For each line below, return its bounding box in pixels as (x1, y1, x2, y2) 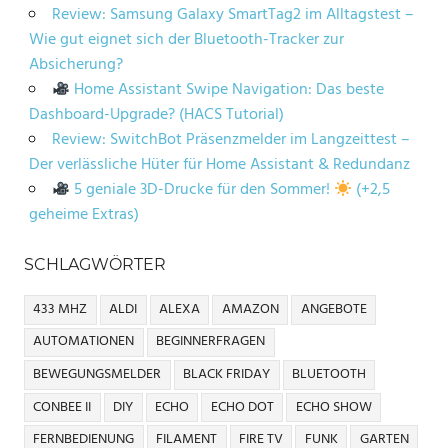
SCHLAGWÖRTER (24, 255, 166, 275)
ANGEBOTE (300, 297, 367, 321)
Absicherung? (28, 52, 123, 79)
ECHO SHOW (295, 395, 372, 419)
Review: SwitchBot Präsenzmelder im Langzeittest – (51, 127, 410, 154)
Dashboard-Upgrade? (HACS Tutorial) (28, 102, 284, 129)
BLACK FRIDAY (183, 363, 271, 387)
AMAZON (221, 297, 279, 321)
